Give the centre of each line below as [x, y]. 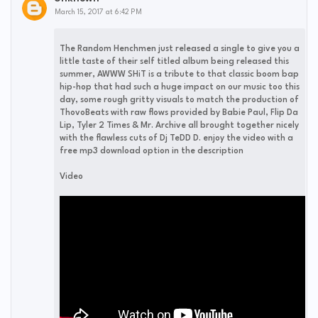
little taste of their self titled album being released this [174, 61]
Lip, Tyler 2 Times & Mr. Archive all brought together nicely [179, 125]
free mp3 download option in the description [152, 151]
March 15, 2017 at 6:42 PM [98, 12]
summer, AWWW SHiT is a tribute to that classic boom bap [179, 74]
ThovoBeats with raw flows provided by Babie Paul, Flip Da [179, 113]
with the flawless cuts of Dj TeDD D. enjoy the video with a [176, 138]
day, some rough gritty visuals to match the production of [179, 100]
